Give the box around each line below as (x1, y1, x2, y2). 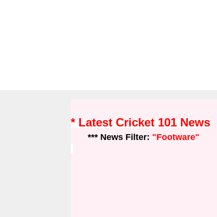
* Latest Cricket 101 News (71, 116, 210, 129)
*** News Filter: (71, 132, 152, 142)
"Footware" (152, 132, 200, 142)
